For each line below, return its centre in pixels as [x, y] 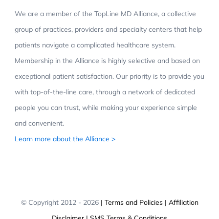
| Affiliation [180, 203]
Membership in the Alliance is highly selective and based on [107, 61]
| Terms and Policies [131, 203]
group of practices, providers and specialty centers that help [108, 30]
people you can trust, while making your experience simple [106, 108]
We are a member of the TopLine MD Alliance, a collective [105, 14]
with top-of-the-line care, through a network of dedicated [105, 92]
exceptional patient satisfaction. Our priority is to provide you [109, 77]
